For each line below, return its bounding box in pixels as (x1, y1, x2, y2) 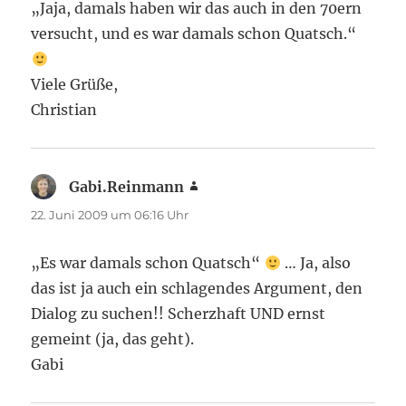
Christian (31, 101, 98, 119)
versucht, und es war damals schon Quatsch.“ (31, 24, 357, 43)
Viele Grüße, (31, 75, 119, 93)
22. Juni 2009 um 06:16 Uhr (31, 208, 189, 222)
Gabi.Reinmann (69, 178, 185, 196)
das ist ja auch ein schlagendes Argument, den (31, 279, 363, 297)
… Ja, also (280, 254, 351, 272)
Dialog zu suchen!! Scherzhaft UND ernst (31, 304, 326, 323)
